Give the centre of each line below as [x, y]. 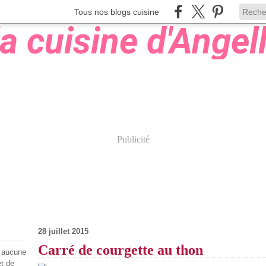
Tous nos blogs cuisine [117, 12]
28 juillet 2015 [63, 231]
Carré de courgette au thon [121, 250]
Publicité [133, 139]
